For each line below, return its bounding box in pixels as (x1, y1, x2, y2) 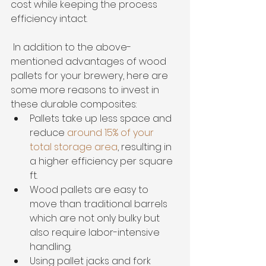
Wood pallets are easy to (30, 182, 151, 197)
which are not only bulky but (30, 211, 162, 225)
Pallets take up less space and (30, 111, 174, 125)
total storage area (30, 140, 118, 154)
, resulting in (118, 140, 174, 154)
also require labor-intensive (30, 225, 162, 239)
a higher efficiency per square (30, 154, 175, 168)
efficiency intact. (11, 11, 87, 26)
